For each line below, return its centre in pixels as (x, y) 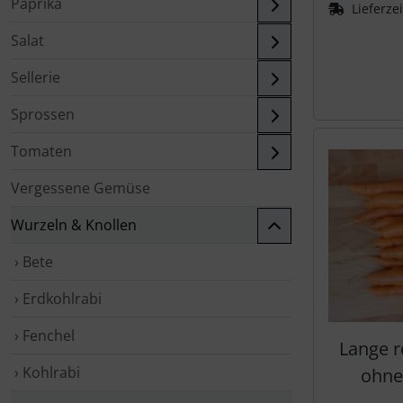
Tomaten (41, 151)
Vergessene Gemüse (81, 188)
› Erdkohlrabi (56, 299)
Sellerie (36, 77)
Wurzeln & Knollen (74, 225)
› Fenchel (43, 336)
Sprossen (43, 114)
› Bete (32, 262)
